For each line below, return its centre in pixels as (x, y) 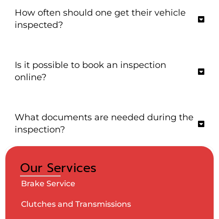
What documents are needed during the (104, 118)
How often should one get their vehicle (100, 13)
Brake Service (48, 184)
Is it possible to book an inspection (90, 65)
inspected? (39, 25)
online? (31, 77)
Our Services (58, 168)
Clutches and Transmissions (76, 204)
